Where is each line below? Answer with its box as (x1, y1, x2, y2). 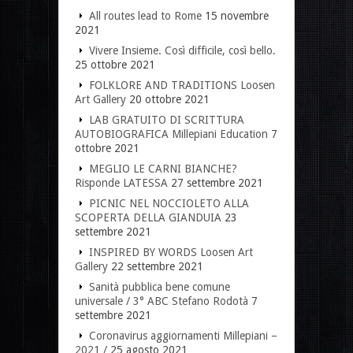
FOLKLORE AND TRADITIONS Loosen (89, 78, 275, 91)
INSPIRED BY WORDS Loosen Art (89, 245, 253, 258)
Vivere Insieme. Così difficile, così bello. (89, 43, 276, 57)
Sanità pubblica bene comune (89, 280, 230, 293)
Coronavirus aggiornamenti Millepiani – (89, 329, 277, 342)
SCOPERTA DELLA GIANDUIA (75, 210, 221, 224)
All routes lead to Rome (89, 9, 202, 22)
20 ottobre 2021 (129, 92, 210, 106)
